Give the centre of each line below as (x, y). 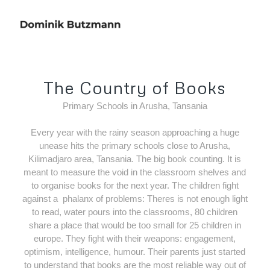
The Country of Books (135, 87)
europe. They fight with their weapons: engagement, (135, 239)
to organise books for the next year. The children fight (135, 186)
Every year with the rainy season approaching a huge (135, 133)
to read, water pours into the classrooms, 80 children (135, 212)
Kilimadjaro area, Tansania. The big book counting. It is (135, 159)
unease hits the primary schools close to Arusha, (135, 146)
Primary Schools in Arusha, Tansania (135, 105)
